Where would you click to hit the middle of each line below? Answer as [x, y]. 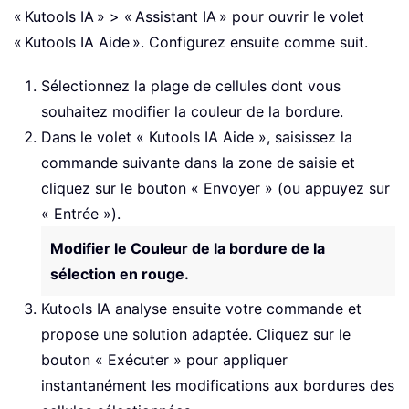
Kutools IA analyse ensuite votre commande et [201, 309]
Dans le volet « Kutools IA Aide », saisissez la [197, 137]
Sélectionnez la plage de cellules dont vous [191, 86]
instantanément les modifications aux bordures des [218, 386]
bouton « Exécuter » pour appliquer [164, 360]
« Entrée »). [81, 214]
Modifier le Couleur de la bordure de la [188, 249]
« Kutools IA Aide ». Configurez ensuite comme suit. [191, 42]
